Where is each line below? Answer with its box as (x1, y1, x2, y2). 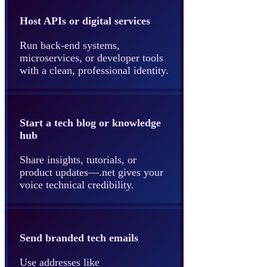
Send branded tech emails (20, 231, 138, 244)
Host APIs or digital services (20, 14, 150, 27)
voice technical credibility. (20, 179, 134, 191)
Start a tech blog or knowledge (20, 117, 161, 129)
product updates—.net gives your (20, 166, 163, 179)
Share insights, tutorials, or (20, 154, 136, 166)
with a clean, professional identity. (20, 64, 169, 76)
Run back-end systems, (20, 39, 120, 51)
